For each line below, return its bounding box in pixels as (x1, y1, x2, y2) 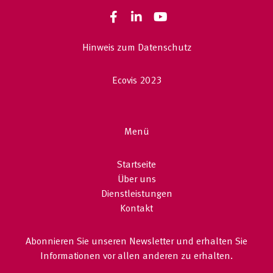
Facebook (113, 23, 163, 35)
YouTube (159, 23, 205, 35)
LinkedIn (136, 23, 182, 35)
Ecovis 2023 (112, 76, 161, 86)
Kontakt (120, 204, 153, 214)
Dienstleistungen (101, 190, 172, 199)
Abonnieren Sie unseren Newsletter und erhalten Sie (26, 237, 247, 247)
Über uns (117, 175, 156, 185)
